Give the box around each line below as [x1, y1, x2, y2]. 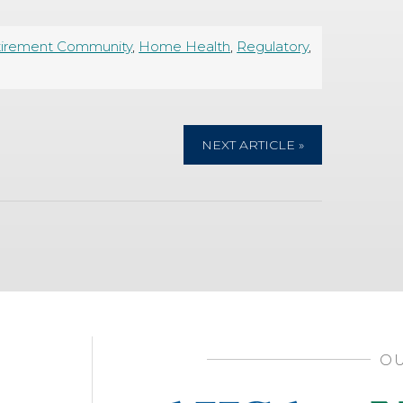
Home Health [139, 38, 231, 55]
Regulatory [237, 38, 309, 55]
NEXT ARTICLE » [201, 137, 305, 153]
